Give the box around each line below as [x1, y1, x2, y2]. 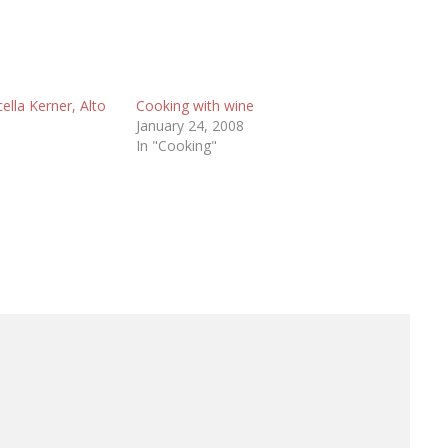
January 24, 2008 [135, 115, 244, 135]
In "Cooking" [135, 135, 217, 155]
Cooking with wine [135, 95, 254, 115]
